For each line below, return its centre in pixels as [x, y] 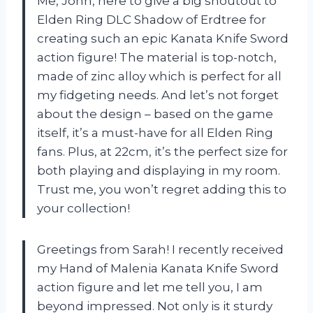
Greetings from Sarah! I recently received [160, 250]
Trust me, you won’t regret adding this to [162, 190]
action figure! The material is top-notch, [157, 58]
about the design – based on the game [155, 114]
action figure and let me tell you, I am [150, 287]
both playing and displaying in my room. [159, 171]
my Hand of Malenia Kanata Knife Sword [158, 269]
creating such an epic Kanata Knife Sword [163, 39]
